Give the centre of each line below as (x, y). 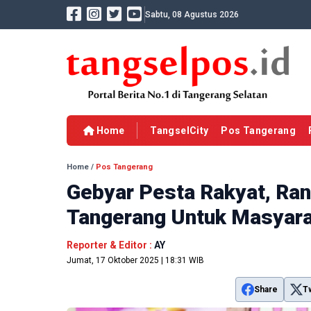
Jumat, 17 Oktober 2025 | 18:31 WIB (135, 261)
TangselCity (179, 131)
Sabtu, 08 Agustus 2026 (192, 15)
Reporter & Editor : (110, 245)
